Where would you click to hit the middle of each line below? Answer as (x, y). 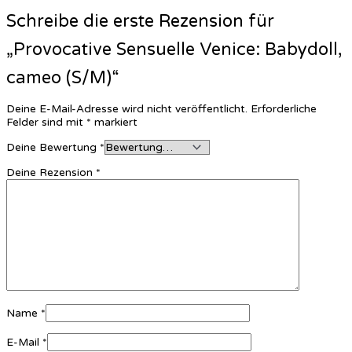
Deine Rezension (51, 172)
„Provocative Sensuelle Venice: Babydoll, (174, 49)
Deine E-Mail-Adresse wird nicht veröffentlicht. (127, 109)
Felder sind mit (46, 123)
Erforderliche (284, 109)
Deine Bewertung (53, 147)
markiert (114, 123)
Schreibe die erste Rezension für (140, 21)
